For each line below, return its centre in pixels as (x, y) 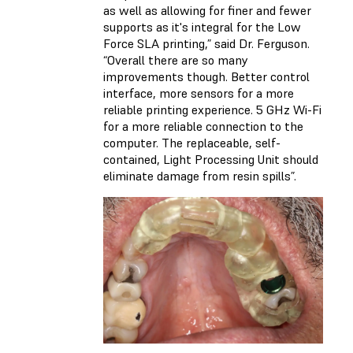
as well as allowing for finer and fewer (207, 10)
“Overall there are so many (176, 59)
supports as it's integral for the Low (202, 26)
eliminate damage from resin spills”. (200, 175)
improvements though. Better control (206, 76)
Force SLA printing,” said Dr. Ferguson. (206, 43)
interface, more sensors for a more (199, 93)
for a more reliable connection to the (203, 126)
